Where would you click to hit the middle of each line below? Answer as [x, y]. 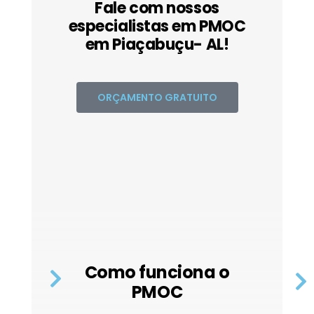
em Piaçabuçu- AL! [157, 44]
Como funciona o [157, 272]
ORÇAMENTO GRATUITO [157, 97]
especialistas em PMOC [157, 26]
